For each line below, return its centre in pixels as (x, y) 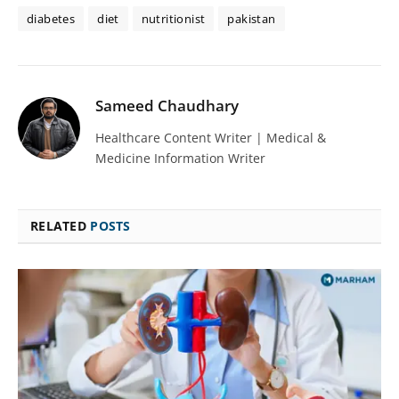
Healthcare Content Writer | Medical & (211, 138)
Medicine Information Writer (180, 159)
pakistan (252, 19)
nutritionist (173, 19)
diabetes (51, 19)
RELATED (61, 226)
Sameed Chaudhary (167, 106)
